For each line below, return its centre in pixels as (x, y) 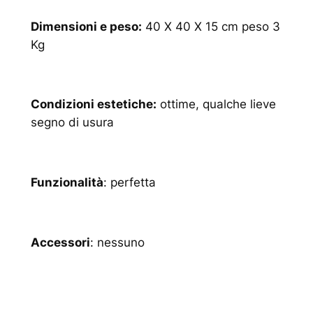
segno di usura (72, 123)
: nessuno (117, 242)
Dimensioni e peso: (86, 26)
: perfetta (129, 183)
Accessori (60, 242)
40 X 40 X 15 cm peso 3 (211, 26)
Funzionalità (67, 183)
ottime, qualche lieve (216, 104)
